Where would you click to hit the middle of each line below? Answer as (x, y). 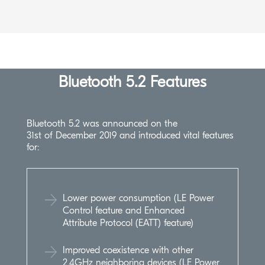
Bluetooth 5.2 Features (132, 83)
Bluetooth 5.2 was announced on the (102, 124)
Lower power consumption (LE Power (138, 198)
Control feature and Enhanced (123, 211)
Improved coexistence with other (128, 251)
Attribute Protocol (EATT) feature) (128, 223)
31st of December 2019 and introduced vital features (130, 136)
